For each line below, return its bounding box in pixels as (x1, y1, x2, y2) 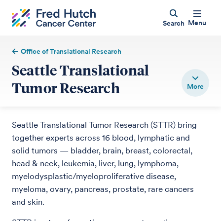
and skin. (12, 197, 44, 207)
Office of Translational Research (21, 47, 122, 55)
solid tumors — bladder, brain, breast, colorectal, (12, 146, 192, 155)
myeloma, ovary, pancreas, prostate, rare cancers (12, 184, 194, 194)
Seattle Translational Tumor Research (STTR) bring (12, 120, 197, 130)
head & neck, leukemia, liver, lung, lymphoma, (12, 158, 179, 168)
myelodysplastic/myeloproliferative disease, (12, 171, 176, 181)
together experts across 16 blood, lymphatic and (12, 133, 190, 143)
